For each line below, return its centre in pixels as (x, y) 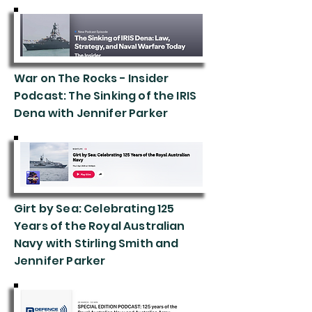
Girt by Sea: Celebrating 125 (94, 209)
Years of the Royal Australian (100, 226)
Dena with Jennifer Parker (91, 113)
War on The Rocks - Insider (92, 78)
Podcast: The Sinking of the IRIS (106, 96)
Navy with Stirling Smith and (96, 243)
